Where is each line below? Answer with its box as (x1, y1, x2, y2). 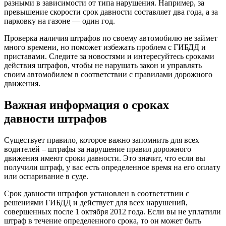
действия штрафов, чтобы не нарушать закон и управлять (4, 61, 202, 70)
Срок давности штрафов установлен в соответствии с (4, 189, 189, 198)
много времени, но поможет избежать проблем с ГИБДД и (4, 43, 206, 52)
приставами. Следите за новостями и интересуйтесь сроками (4, 52, 214, 61)
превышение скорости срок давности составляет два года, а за (4, 8, 218, 17)
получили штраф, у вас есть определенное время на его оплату (4, 163, 220, 172)
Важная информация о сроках (4, 98, 169, 112)
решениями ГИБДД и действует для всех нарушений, (4, 198, 188, 207)
